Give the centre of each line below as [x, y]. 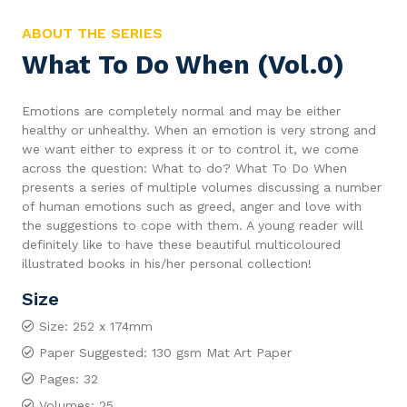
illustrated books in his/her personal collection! [167, 263]
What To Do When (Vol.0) [183, 65]
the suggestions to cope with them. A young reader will [193, 225]
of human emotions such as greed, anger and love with [192, 206]
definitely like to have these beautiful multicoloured [181, 244]
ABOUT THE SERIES [92, 33]
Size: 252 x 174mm [96, 326]
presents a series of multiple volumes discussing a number [202, 187]
